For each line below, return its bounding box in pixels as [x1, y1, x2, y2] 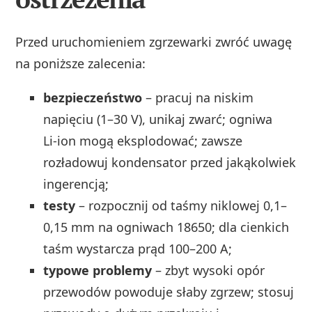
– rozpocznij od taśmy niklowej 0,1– [75, 196, 288, 214]
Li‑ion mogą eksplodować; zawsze [43, 132, 243, 149]
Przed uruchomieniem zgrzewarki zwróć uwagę [15, 33, 292, 50]
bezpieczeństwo [43, 88, 143, 106]
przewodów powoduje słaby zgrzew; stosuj [43, 283, 295, 300]
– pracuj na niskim [142, 88, 254, 106]
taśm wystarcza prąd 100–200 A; [43, 240, 233, 257]
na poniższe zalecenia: [15, 54, 146, 72]
